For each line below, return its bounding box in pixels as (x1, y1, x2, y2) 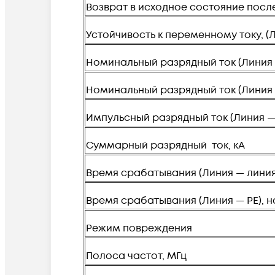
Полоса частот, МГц (86, 249, 187, 263)
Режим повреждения (86, 221, 192, 235)
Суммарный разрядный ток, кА (86, 138, 245, 152)
